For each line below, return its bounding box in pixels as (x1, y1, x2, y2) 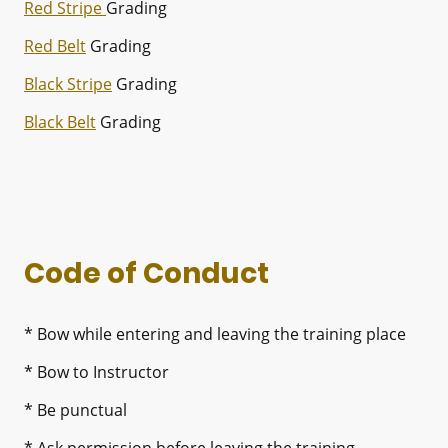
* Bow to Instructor (24, 360, 169, 383)
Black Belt (24, 110, 96, 133)
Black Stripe (24, 72, 112, 95)
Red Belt (24, 34, 86, 57)
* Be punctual (24, 398, 127, 421)
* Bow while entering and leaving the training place (24, 322, 406, 345)
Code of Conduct (24, 253, 269, 293)
